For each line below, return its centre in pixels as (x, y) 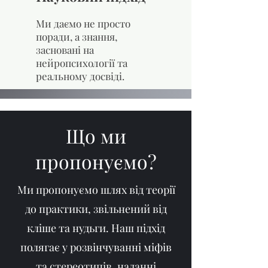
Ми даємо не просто (83, 23)
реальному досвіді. (80, 76)
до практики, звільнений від (96, 208)
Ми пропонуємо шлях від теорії (96, 189)
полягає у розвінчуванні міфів (96, 247)
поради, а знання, (77, 36)
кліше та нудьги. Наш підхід (96, 228)
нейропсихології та (82, 63)
